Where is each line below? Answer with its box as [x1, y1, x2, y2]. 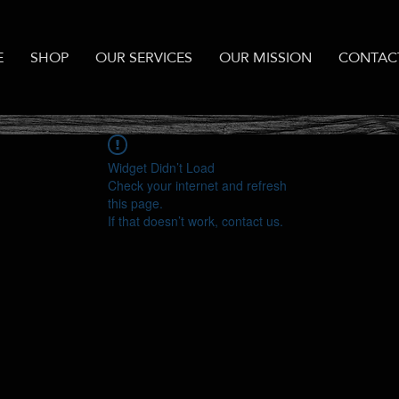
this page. [108, 193, 163, 212]
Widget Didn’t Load [108, 158, 215, 176]
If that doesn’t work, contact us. [108, 211, 283, 230]
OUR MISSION [219, 44, 312, 71]
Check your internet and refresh [108, 175, 287, 194]
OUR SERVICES [95, 44, 192, 71]
